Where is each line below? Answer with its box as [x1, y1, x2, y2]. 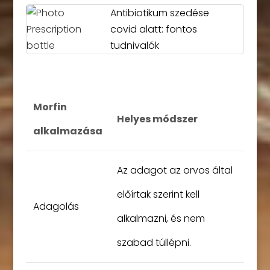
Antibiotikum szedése [110, 6, 210, 20]
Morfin [33, 100, 67, 114]
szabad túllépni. [116, 236, 191, 250]
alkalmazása [33, 124, 102, 138]
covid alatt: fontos [110, 22, 198, 36]
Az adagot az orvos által [116, 163, 233, 177]
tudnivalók [110, 39, 160, 52]
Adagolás [33, 199, 79, 213]
